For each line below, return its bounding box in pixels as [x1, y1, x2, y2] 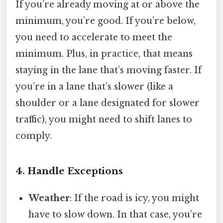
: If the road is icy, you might [70, 192, 200, 204]
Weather [28, 192, 70, 204]
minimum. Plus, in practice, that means [15, 48, 193, 60]
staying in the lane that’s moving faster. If [15, 65, 202, 76]
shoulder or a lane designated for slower [15, 98, 200, 109]
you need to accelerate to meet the [15, 32, 172, 43]
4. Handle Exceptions [15, 165, 123, 177]
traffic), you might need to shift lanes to [15, 114, 192, 125]
